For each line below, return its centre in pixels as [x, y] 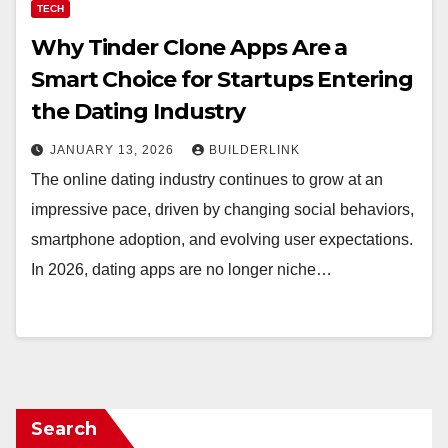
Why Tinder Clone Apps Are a [189, 47]
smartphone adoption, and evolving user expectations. [222, 239]
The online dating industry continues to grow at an [207, 179]
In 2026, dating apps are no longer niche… [181, 269]
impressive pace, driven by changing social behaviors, [222, 209]
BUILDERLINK [254, 150]
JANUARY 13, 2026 [114, 150]
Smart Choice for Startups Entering [222, 79]
